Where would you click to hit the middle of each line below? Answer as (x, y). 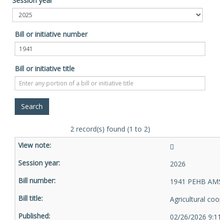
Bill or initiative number (51, 34)
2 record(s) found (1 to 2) (110, 129)
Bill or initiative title (45, 69)
